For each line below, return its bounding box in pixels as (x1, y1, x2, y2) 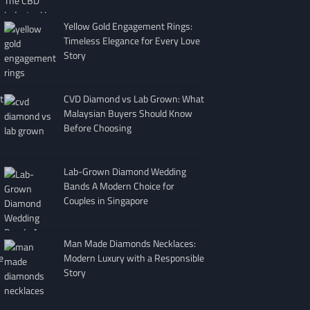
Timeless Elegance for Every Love (63, 33, 200, 48)
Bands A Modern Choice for (63, 178, 174, 193)
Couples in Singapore (63, 192, 148, 208)
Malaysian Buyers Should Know (63, 105, 192, 120)
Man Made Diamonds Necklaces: (63, 236, 196, 251)
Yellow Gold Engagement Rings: (63, 19, 192, 34)
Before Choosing (63, 120, 131, 135)
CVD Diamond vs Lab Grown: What (63, 91, 204, 106)
